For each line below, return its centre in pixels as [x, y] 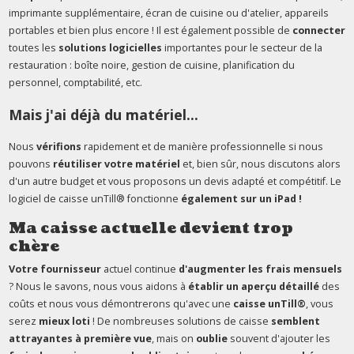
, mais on [173, 338]
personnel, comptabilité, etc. [75, 82]
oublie [213, 338]
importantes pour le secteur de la [242, 47]
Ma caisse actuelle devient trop [151, 228]
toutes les [33, 47]
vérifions [58, 146]
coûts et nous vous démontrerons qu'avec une [121, 303]
